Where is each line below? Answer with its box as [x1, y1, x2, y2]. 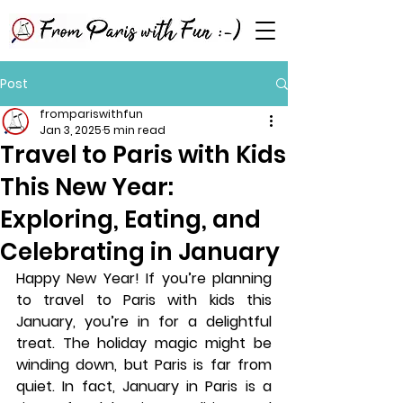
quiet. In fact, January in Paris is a [16, 376, 272, 397]
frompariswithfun [40, 106, 143, 121]
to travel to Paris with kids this [16, 290, 272, 310]
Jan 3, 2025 [40, 122, 102, 138]
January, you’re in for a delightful [16, 311, 272, 332]
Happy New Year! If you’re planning [16, 268, 272, 289]
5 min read [103, 122, 166, 138]
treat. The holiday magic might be [16, 333, 272, 354]
